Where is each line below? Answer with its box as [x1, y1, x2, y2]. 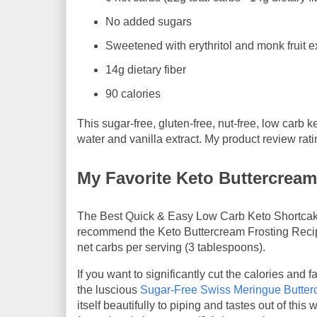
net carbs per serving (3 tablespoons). [77, 241, 265, 253]
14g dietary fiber [105, 63, 186, 76]
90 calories [105, 87, 161, 100]
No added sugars [105, 15, 192, 28]
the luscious [77, 283, 140, 296]
